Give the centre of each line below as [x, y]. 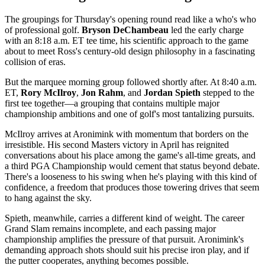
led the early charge [206, 30]
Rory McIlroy [49, 93]
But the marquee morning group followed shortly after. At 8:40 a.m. [131, 82]
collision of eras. [35, 62]
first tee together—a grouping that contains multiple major [112, 104]
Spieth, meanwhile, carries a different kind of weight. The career [125, 218]
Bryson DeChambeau [125, 30]
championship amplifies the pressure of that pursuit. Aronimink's [124, 240]
